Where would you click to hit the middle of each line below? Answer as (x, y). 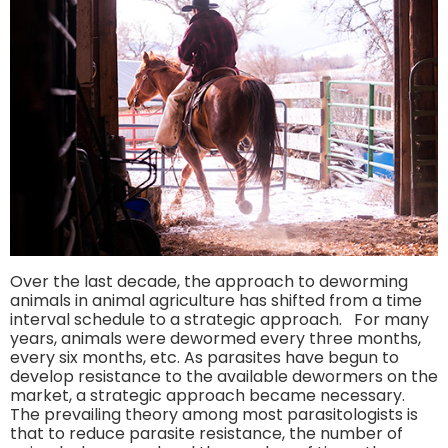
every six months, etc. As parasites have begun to (204, 357)
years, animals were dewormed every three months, (215, 338)
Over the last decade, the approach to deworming (209, 281)
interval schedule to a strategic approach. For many (219, 319)
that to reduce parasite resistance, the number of (206, 433)
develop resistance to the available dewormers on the (224, 376)
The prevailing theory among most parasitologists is (214, 414)
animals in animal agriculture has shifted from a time (216, 300)
